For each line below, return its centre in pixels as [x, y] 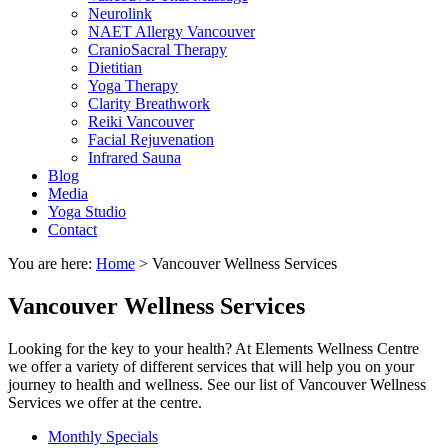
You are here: [52, 263]
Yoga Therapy [133, 85]
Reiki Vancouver [141, 121]
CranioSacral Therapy [157, 49]
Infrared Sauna [134, 157]
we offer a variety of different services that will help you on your [211, 366]
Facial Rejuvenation [151, 139]
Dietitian [115, 67]
